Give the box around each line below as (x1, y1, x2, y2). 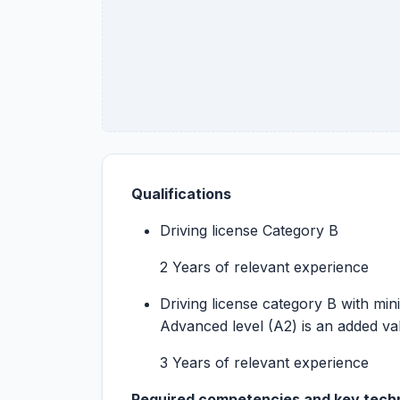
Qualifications (131, 185, 231, 203)
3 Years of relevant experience (160, 354, 369, 371)
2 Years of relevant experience (160, 258, 369, 276)
